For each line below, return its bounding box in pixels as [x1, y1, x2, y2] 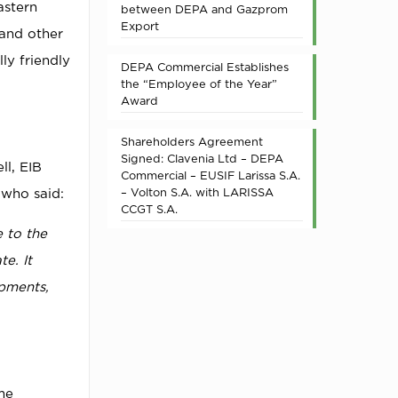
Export [121, 20, 159, 32]
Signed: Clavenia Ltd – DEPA [121, 152, 283, 164]
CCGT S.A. [121, 203, 178, 215]
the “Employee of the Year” [121, 77, 277, 90]
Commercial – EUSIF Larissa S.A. [121, 169, 300, 181]
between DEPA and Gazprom [121, 3, 288, 15]
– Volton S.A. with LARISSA [121, 186, 274, 198]
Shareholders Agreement [121, 135, 263, 147]
